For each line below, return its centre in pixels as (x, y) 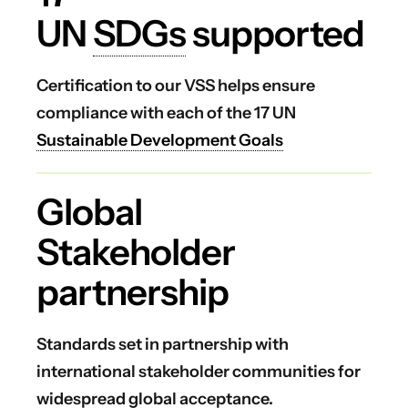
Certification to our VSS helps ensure (176, 86)
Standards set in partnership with (163, 344)
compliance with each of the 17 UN (166, 113)
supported (275, 33)
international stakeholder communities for (199, 372)
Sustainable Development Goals (160, 140)
